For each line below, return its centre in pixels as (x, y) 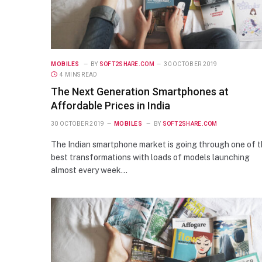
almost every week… (89, 170)
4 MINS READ (79, 74)
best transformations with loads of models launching (150, 157)
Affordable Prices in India (111, 105)
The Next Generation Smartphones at (140, 91)
